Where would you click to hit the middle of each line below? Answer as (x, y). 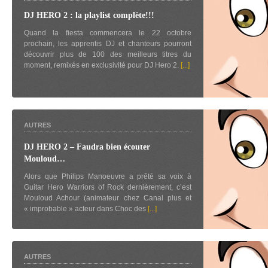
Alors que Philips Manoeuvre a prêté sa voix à (108, 176)
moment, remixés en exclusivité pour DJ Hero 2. (102, 65)
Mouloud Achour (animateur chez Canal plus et (108, 198)
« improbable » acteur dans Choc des (86, 209)
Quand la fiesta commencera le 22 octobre (108, 33)
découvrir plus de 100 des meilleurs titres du (108, 54)
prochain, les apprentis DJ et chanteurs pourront (108, 44)
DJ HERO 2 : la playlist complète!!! (89, 15)
